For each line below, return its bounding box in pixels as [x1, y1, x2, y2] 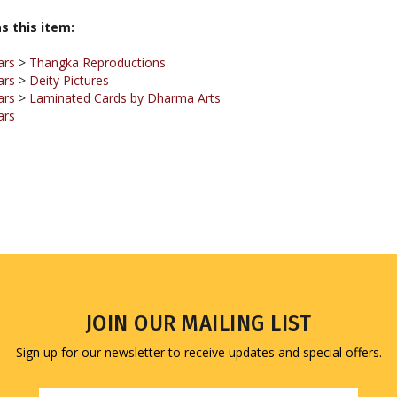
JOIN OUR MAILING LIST [85, 311, 312, 337]
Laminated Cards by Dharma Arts [29, 60, 221, 77]
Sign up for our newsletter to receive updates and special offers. [15, 344, 382, 362]
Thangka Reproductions [29, 25, 166, 42]
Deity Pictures [29, 43, 109, 59]
